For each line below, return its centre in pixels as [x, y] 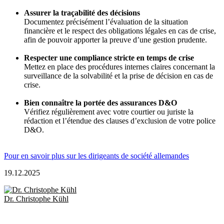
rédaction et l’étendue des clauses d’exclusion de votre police [120, 121]
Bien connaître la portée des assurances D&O [100, 103]
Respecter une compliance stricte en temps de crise [109, 58]
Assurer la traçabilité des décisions [82, 13]
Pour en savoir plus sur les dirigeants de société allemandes [96, 156]
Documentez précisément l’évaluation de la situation [106, 22]
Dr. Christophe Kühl [36, 199]
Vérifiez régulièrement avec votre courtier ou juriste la [109, 112]
